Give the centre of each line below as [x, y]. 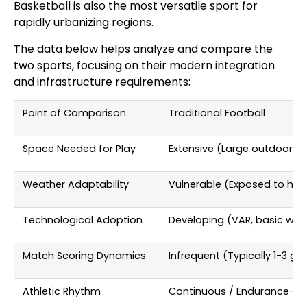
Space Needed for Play [79, 149]
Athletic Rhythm [62, 292]
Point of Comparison [74, 113]
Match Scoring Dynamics [84, 256]
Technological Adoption [83, 220]
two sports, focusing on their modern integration [144, 65]
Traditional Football [217, 113]
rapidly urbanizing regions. [84, 23]
